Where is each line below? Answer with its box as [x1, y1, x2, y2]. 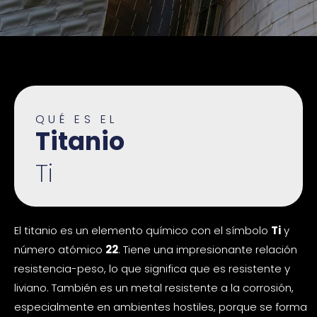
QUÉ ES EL [35, 111, 118, 128]
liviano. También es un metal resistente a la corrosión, [14, 280, 294, 296]
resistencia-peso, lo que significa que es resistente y [14, 261, 290, 277]
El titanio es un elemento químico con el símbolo [14, 223, 271, 238]
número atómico [14, 242, 105, 258]
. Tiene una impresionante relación [118, 242, 297, 258]
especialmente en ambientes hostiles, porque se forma [14, 299, 307, 315]
